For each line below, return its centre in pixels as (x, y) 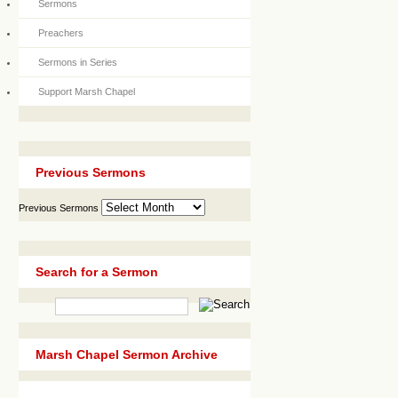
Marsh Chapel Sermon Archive (127, 354)
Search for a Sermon (97, 271)
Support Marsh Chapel (87, 92)
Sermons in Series (78, 63)
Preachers (61, 33)
